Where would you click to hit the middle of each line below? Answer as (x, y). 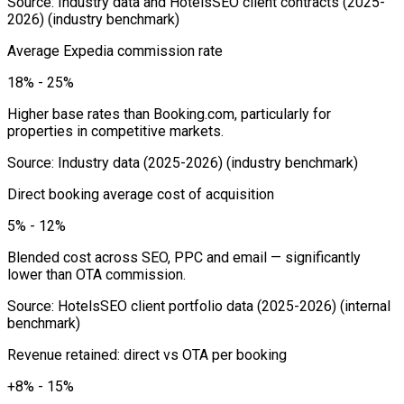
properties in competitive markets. (115, 131)
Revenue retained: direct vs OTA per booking (147, 354)
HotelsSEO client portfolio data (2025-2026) (197, 306)
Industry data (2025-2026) (140, 162)
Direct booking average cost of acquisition (141, 194)
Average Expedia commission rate (115, 50)
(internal (363, 306)
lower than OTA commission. (96, 274)
